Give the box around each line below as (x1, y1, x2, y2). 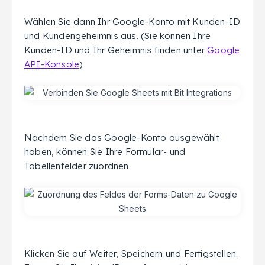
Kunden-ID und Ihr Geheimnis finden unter (24, 44, 208, 56)
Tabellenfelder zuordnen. (24, 160, 131, 172)
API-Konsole (24, 59, 80, 70)
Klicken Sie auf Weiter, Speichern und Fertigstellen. (24, 248, 238, 259)
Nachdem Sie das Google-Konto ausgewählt (24, 132, 219, 143)
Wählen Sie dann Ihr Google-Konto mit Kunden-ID (24, 16, 241, 27)
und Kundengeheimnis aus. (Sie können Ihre (24, 30, 211, 41)
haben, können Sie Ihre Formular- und (24, 146, 186, 157)
